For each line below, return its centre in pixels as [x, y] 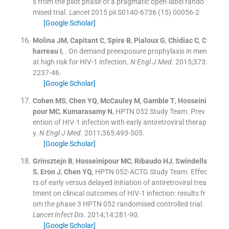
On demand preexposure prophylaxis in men [138, 51]
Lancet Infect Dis [58, 214]
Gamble [156, 100]
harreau [45, 51]
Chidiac [180, 40]
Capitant [84, 40]
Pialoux [146, 40]
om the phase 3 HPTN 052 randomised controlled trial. [118, 204]
